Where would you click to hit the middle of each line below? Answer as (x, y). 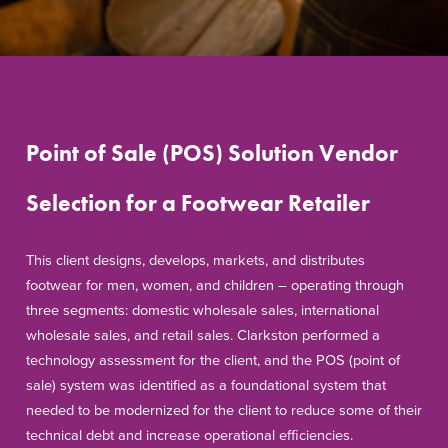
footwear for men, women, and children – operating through (215, 286)
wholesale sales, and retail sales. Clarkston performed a (203, 336)
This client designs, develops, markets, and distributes (195, 261)
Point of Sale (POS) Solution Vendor (212, 153)
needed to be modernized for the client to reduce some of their (224, 411)
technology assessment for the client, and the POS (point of (213, 361)
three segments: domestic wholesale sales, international (202, 311)
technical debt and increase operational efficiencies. (189, 436)
